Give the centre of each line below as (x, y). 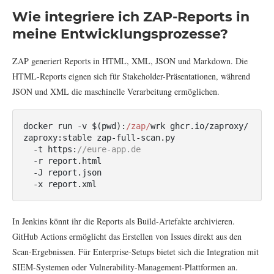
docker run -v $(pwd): (75, 126)
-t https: (55, 149)
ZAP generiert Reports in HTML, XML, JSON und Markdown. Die (130, 61)
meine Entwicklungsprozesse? (120, 34)
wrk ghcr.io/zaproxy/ (199, 126)
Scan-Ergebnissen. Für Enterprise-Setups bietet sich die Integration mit (135, 251)
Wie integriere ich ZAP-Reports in (131, 17)
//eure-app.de (111, 149)
